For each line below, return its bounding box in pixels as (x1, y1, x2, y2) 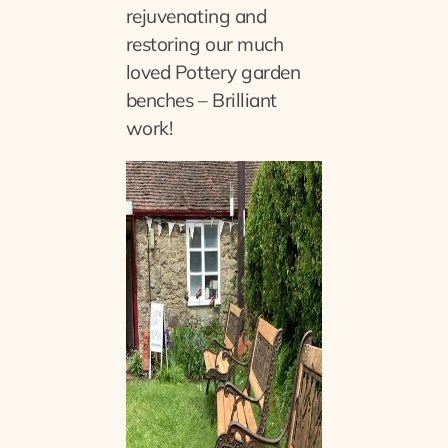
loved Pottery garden (125, 60, 301, 85)
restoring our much (125, 32, 284, 57)
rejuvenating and (125, 4, 267, 29)
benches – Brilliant (125, 88, 277, 113)
